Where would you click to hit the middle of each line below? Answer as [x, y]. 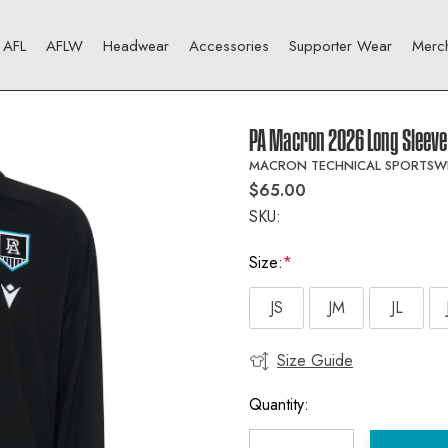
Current [274, 363]
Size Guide [315, 360]
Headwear [135, 45]
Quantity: [279, 404]
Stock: [270, 387]
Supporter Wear [340, 45]
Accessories [228, 45]
